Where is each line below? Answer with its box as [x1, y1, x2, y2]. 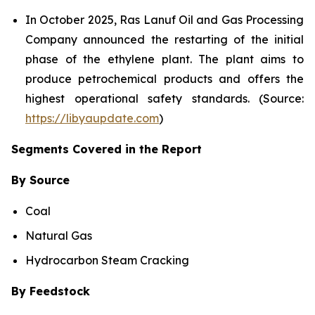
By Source [11, 173, 70, 188]
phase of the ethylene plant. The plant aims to [25, 52, 304, 67]
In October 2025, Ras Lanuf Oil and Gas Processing [25, 13, 304, 27]
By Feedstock [11, 283, 90, 298]
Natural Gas [25, 229, 92, 243]
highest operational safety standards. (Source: [25, 91, 304, 106]
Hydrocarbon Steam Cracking [25, 252, 189, 267]
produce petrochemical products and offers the [25, 72, 304, 86]
